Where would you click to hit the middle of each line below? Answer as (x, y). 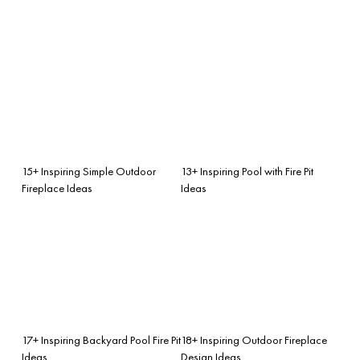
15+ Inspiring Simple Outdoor (89, 171)
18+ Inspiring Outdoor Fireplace (254, 340)
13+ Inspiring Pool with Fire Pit (247, 171)
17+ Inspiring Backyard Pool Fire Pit (101, 340)
